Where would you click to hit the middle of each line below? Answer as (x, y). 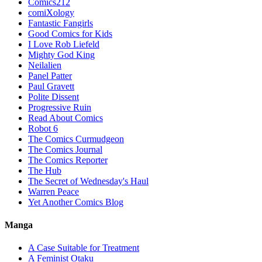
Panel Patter (50, 75)
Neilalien (45, 65)
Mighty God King (61, 54)
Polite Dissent (54, 96)
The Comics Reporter (68, 160)
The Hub (45, 170)
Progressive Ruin (60, 107)
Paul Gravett (51, 86)
